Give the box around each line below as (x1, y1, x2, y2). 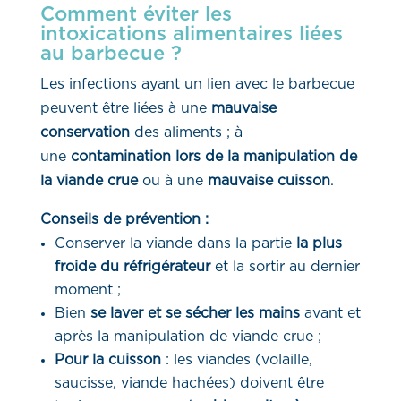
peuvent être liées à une (39, 100, 207, 115)
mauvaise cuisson (207, 173, 330, 188)
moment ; (54, 282, 121, 297)
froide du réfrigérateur (54, 259, 210, 274)
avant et (299, 305, 361, 320)
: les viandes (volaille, (165, 352, 312, 367)
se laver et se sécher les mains (90, 305, 300, 320)
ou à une (141, 173, 203, 188)
